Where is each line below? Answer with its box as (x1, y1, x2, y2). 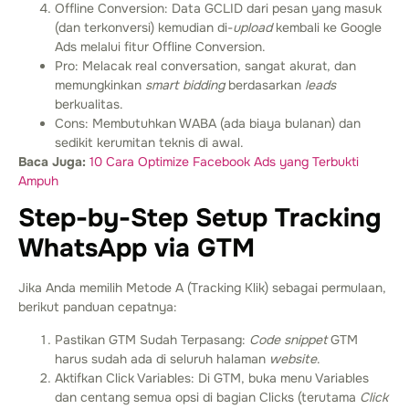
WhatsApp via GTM (18, 232, 255, 266)
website (269, 350, 317, 367)
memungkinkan (55, 77, 145, 94)
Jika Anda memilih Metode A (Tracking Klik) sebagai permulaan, (18, 279, 386, 297)
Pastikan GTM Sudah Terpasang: (55, 330, 249, 348)
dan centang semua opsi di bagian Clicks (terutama (55, 388, 360, 405)
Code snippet (249, 330, 327, 348)
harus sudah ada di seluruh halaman (55, 350, 269, 367)
